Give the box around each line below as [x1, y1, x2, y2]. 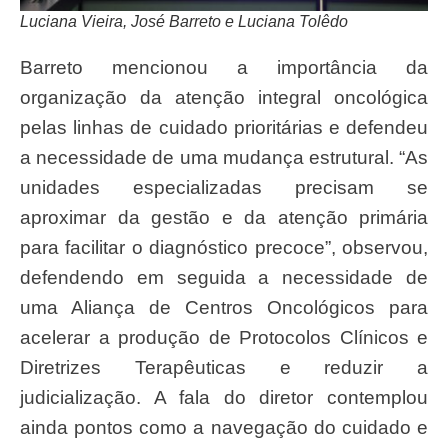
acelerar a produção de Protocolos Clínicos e [20, 326, 428, 348]
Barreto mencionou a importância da [20, 56, 33, 78]
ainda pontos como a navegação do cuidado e [20, 416, 428, 438]
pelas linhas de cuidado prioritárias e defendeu [20, 116, 428, 138]
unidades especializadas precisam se [20, 176, 428, 198]
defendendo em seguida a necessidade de [20, 266, 428, 288]
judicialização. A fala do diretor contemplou [20, 386, 428, 408]
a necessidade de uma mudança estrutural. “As [20, 146, 428, 168]
